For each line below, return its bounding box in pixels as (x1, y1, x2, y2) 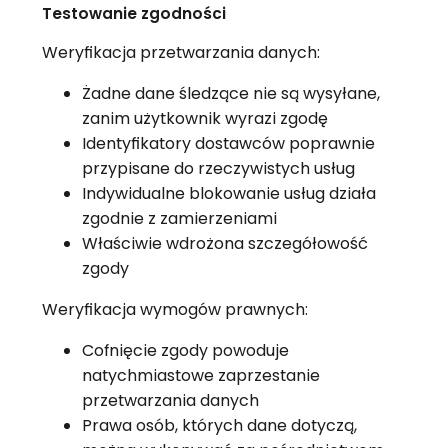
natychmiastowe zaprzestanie (81, 363, 320, 387)
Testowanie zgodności (41, 2, 226, 24)
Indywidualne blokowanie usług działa (81, 181, 376, 205)
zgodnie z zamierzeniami (81, 206, 277, 230)
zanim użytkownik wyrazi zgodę (81, 106, 328, 130)
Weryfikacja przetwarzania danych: (41, 40, 320, 64)
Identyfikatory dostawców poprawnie (81, 131, 375, 155)
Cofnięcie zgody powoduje (81, 338, 289, 362)
